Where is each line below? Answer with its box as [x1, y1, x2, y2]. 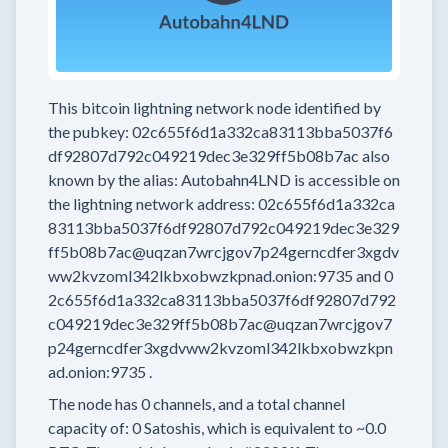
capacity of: [48, 418, 132, 437]
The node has [48, 394, 138, 413]
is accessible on [294, 170, 400, 189]
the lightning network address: [48, 194, 255, 213]
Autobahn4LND [181, 170, 291, 189]
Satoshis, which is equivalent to [144, 418, 353, 437]
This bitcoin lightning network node [48, 98, 291, 117]
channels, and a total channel [150, 394, 345, 413]
